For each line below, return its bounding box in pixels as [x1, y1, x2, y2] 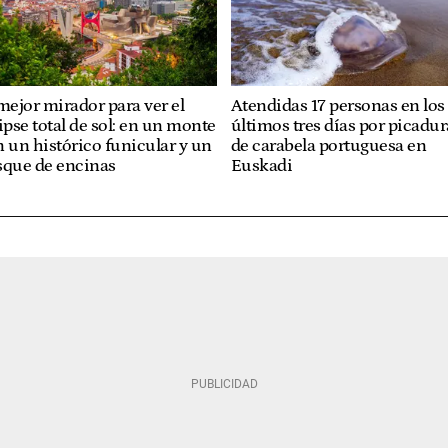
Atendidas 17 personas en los [230, 95, 445, 116]
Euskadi [230, 155, 293, 176]
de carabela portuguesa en [230, 135, 427, 156]
